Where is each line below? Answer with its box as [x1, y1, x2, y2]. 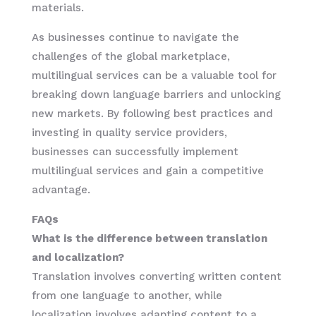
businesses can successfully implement [31, 145, 238, 158]
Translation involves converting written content [31, 269, 281, 283]
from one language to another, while [31, 288, 222, 302]
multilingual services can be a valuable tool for [31, 68, 276, 82]
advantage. [31, 183, 90, 196]
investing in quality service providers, [31, 126, 227, 139]
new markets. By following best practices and [31, 107, 273, 120]
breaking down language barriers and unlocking [31, 87, 281, 101]
